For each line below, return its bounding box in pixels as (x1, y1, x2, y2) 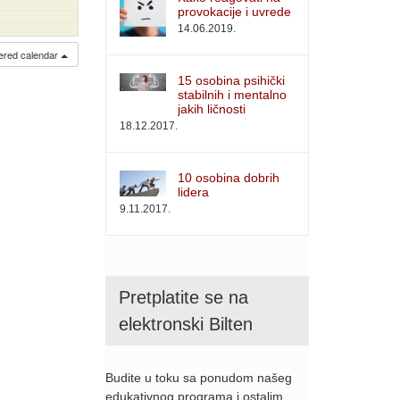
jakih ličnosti (178, 101, 246, 116)
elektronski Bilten (119, 313, 253, 334)
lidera (178, 184, 209, 199)
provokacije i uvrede (178, 4, 291, 19)
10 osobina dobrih (178, 170, 279, 185)
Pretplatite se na (119, 287, 248, 307)
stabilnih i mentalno (178, 87, 287, 102)
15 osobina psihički (178, 72, 285, 87)
